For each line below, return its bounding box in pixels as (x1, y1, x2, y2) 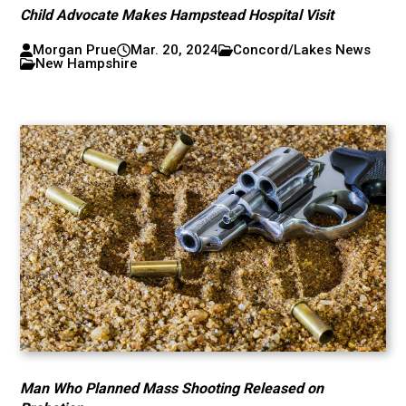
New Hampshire (35, 55, 139, 72)
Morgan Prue (32, 42, 117, 58)
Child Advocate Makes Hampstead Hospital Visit (20, 6, 334, 24)
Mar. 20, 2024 (130, 42, 218, 58)
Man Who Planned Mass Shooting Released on (20, 380, 324, 397)
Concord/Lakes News (233, 42, 372, 58)
